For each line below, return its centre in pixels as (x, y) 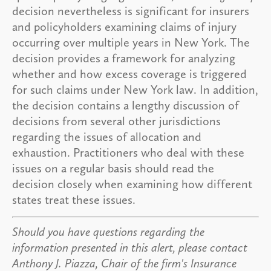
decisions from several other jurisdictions (116, 121)
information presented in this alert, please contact (130, 247)
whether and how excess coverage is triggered (129, 73)
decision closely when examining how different (132, 184)
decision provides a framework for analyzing (124, 58)
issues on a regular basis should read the (113, 168)
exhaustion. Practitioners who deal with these (128, 152)
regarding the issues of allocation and (107, 136)
